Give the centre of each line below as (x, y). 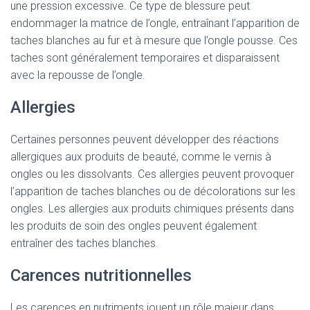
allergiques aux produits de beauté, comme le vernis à (141, 157)
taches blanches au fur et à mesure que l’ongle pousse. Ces (154, 40)
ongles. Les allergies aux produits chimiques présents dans (152, 209)
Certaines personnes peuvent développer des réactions (145, 139)
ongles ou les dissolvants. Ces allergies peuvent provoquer (152, 174)
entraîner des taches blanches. (84, 243)
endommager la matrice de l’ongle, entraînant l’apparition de (155, 23)
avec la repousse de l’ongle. (78, 75)
